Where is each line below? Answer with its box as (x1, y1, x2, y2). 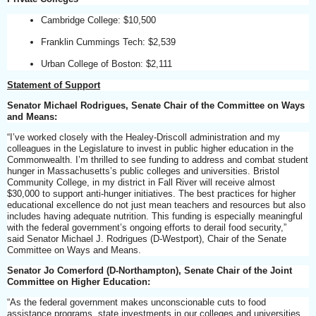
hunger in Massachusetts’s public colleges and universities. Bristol (7, 165, 279, 176)
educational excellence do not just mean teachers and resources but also (7, 199, 305, 210)
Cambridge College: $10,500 (40, 14, 162, 25)
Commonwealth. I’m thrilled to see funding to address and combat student (7, 154, 308, 165)
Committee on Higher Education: (7, 276, 150, 287)
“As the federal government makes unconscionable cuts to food (7, 296, 266, 308)
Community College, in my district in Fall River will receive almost (7, 176, 275, 188)
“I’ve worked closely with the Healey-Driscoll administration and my (7, 131, 280, 142)
